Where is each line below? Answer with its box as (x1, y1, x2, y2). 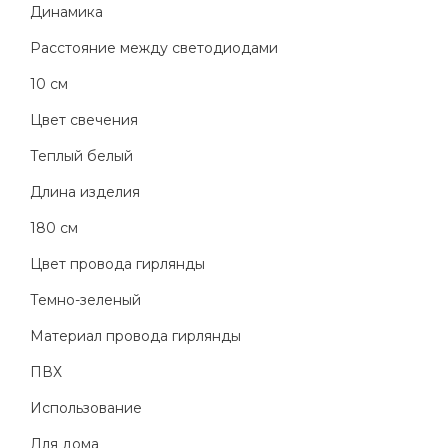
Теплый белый (30, 147, 133, 166)
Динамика (30, 3, 103, 22)
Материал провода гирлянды (30, 327, 241, 346)
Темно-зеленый (30, 291, 141, 310)
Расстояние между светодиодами (30, 39, 278, 58)
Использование (30, 399, 142, 418)
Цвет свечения (30, 111, 138, 130)
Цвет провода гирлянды (30, 255, 205, 274)
